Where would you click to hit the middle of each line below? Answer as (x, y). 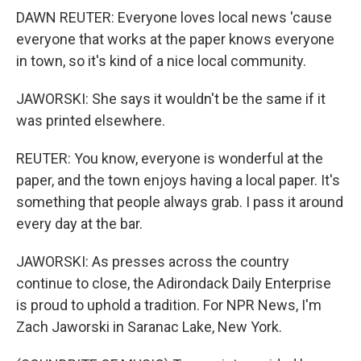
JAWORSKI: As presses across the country (153, 261)
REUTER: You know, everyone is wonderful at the (170, 158)
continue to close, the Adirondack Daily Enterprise (174, 283)
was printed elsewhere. (91, 120)
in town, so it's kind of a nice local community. (161, 61)
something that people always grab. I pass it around (180, 202)
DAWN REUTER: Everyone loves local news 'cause (174, 17)
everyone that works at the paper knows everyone (175, 39)
